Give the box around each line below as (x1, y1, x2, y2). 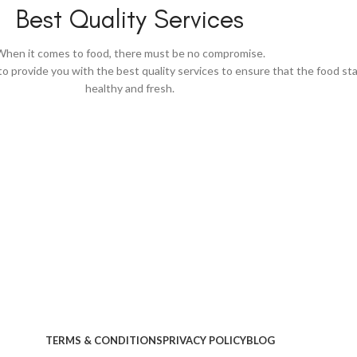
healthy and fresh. (85, 80, 175, 95)
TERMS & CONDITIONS (45, 333, 163, 347)
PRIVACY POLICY (162, 333, 246, 347)
